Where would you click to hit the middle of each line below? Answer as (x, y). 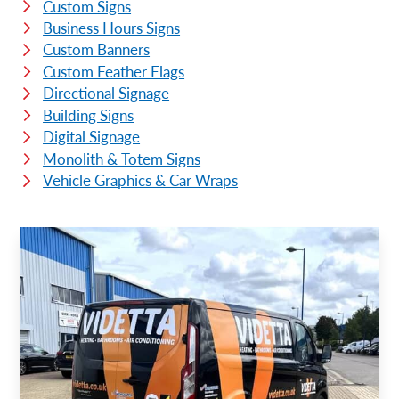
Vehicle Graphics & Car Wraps (141, 180)
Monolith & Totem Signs (122, 158)
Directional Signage (106, 93)
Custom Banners (97, 49)
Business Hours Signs (112, 27)
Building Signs (89, 114)
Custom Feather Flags (114, 71)
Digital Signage (92, 137)
